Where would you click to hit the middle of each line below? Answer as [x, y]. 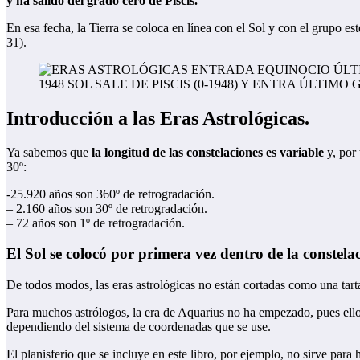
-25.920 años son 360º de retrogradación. [110, 194]
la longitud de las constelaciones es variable [206, 152]
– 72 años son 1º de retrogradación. [96, 223]
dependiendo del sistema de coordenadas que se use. [139, 327]
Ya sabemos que [47, 152]
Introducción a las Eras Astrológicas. [158, 118]
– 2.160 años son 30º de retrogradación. [107, 208]
